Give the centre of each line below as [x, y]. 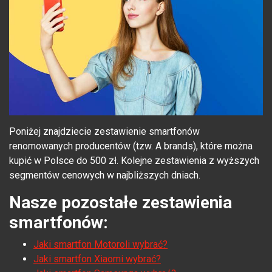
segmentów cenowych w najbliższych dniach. [105, 175]
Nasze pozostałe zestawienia [121, 203]
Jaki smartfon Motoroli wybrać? [100, 245]
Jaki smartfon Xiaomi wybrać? [97, 259]
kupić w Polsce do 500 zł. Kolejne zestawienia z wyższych [134, 161]
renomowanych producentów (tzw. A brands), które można [131, 146]
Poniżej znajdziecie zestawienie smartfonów [104, 132]
